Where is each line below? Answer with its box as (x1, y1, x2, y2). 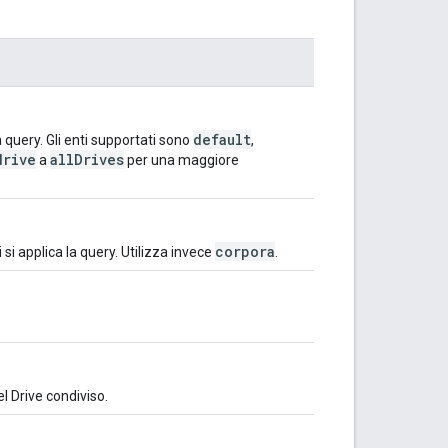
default (193, 129, 251, 149)
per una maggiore (124, 151, 239, 168)
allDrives (50, 149, 124, 169)
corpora (215, 241, 275, 261)
